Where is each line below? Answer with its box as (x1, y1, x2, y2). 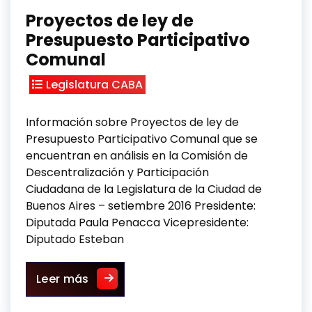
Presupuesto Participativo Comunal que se (26, 131, 258, 147)
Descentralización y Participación (26, 164, 209, 180)
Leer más (36, 271, 89, 287)
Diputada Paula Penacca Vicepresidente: (26, 214, 249, 231)
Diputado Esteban (26, 231, 124, 247)
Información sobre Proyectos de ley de (26, 114, 239, 130)
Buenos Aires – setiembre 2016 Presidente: (26, 198, 256, 214)
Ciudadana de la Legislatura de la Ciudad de (26, 181, 262, 197)
